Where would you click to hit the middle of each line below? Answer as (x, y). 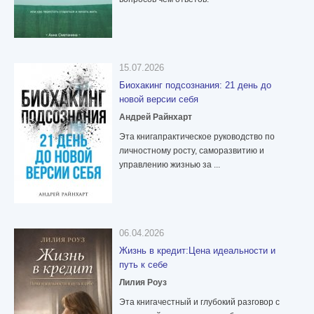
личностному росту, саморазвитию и (192, 151)
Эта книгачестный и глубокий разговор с (199, 302)
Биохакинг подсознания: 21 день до (195, 86)
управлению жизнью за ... (170, 165)
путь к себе (143, 265)
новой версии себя (159, 100)
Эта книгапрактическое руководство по (197, 137)
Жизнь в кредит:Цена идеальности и (197, 251)
